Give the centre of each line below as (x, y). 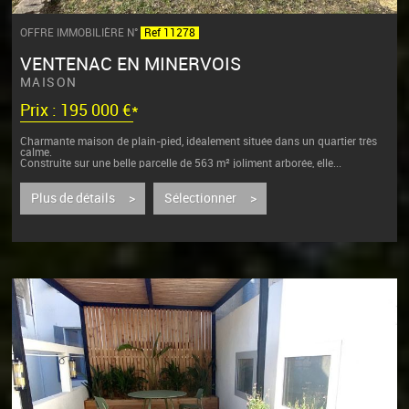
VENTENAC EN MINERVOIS (130, 64)
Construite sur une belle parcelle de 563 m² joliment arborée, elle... (180, 164)
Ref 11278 (169, 32)
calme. (36, 153)
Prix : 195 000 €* (79, 110)
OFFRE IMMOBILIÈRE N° (80, 32)
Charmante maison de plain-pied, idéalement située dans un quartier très (198, 142)
